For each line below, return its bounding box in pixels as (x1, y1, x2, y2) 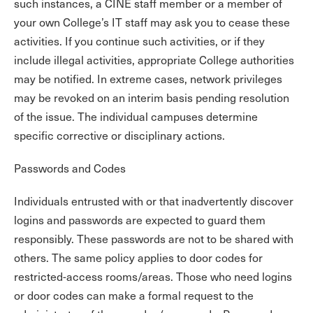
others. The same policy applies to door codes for (14, 250, 263, 265)
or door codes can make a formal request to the (14, 288, 254, 303)
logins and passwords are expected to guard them (14, 212, 265, 227)
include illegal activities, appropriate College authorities (14, 52, 294, 67)
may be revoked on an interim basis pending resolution (14, 90, 289, 105)
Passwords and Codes (14, 161, 126, 175)
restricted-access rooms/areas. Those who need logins (14, 269, 292, 284)
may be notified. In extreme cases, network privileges (14, 71, 282, 86)
